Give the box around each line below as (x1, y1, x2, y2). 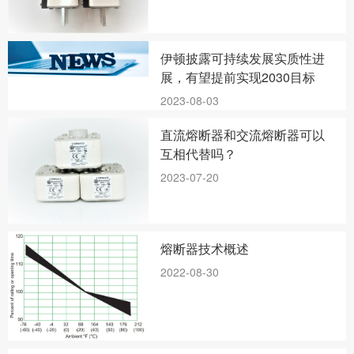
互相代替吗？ (160, 145, 237, 164)
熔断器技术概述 (160, 239, 250, 258)
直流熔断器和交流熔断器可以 (160, 126, 326, 145)
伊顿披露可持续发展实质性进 (160, 49, 326, 68)
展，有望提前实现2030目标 (160, 68, 316, 87)
